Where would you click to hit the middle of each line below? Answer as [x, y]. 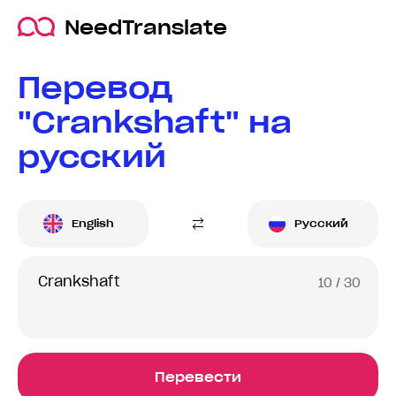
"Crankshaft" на [155, 122]
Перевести [198, 377]
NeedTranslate [146, 27]
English [93, 224]
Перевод [95, 88]
